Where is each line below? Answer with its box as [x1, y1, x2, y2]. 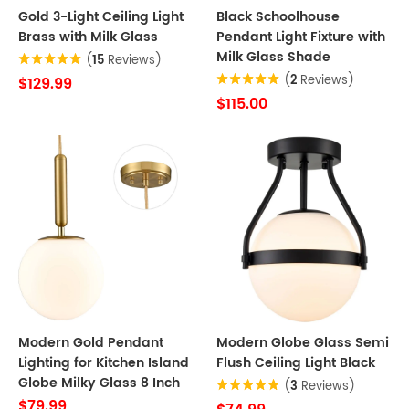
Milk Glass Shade [216, 47, 330, 68]
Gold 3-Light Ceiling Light [18, 6, 184, 27]
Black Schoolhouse [216, 6, 340, 27]
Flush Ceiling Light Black [216, 352, 375, 373]
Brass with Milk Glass [18, 26, 158, 47]
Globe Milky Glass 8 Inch [18, 372, 180, 393]
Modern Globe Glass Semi [216, 332, 389, 353]
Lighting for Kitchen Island [18, 352, 189, 373]
